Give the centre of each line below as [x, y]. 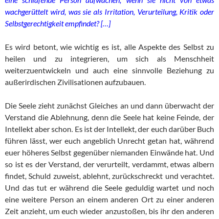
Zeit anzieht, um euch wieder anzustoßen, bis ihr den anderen [109, 211]
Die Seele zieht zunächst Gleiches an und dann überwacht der [109, 106]
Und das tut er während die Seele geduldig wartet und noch [109, 188]
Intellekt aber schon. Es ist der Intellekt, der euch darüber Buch [109, 129]
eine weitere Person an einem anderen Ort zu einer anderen [109, 199]
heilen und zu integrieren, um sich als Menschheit [109, 59]
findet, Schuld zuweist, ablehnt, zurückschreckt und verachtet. [109, 176]
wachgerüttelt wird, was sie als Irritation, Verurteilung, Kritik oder [109, 12]
